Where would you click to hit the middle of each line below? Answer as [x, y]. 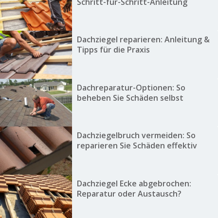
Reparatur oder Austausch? [129, 193]
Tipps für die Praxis [113, 50]
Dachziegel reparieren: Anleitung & [143, 40]
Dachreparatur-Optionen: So [131, 87]
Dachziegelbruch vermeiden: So [136, 136]
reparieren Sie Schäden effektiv [137, 146]
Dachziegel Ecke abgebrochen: [134, 183]
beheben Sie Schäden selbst [130, 98]
